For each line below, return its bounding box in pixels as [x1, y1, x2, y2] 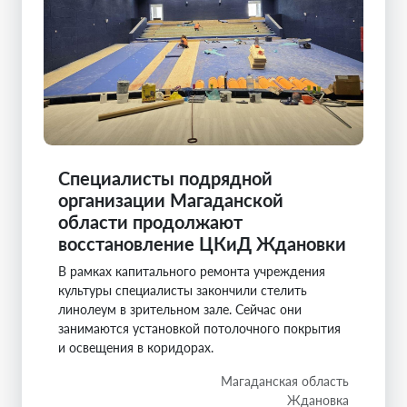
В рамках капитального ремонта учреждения [58, 263, 325, 279]
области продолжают [58, 210, 243, 233]
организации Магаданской [58, 188, 283, 211]
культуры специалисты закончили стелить [58, 282, 307, 298]
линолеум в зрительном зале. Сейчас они [58, 301, 302, 317]
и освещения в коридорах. [58, 339, 213, 355]
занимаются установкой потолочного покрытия [58, 320, 341, 336]
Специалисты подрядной [58, 166, 273, 189]
